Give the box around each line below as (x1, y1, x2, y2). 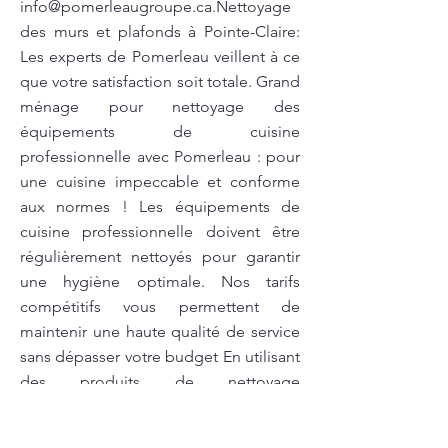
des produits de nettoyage (20, 372, 300, 391)
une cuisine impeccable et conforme (20, 172, 300, 191)
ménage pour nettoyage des (20, 97, 300, 116)
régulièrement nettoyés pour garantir (20, 247, 300, 266)
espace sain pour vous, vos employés (20, 422, 300, 441)
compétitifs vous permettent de (20, 297, 300, 316)
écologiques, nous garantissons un (20, 397, 300, 416)
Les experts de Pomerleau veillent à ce (20, 47, 300, 66)
